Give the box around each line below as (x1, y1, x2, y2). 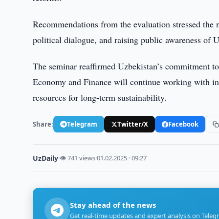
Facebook (168, 119, 199, 129)
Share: (33, 119, 54, 129)
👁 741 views (60, 153, 96, 162)
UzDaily (33, 153, 59, 163)
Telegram (67, 119, 98, 129)
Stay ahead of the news (70, 200, 156, 210)
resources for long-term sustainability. (33, 91, 167, 103)
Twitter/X (117, 119, 149, 129)
